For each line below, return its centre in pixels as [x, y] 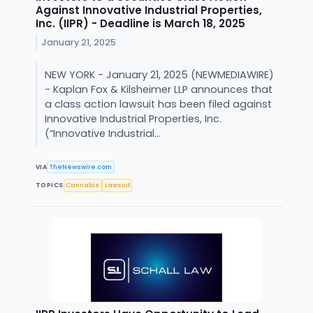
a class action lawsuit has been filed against [158, 104]
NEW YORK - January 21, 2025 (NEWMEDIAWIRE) [159, 75]
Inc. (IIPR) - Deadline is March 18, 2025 [140, 24]
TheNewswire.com [81, 167]
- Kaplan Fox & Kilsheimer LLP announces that [158, 90]
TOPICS [50, 185]
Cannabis [83, 185]
